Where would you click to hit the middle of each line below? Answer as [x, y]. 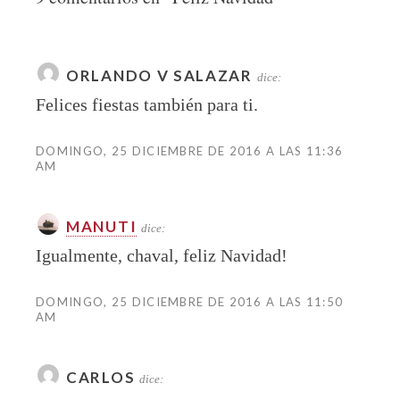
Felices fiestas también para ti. [147, 104]
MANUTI [102, 226]
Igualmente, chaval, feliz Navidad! [162, 255]
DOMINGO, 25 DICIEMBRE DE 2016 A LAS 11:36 [190, 150]
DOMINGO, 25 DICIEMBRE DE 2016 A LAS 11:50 [190, 301]
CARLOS [101, 377]
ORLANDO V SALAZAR [159, 75]
